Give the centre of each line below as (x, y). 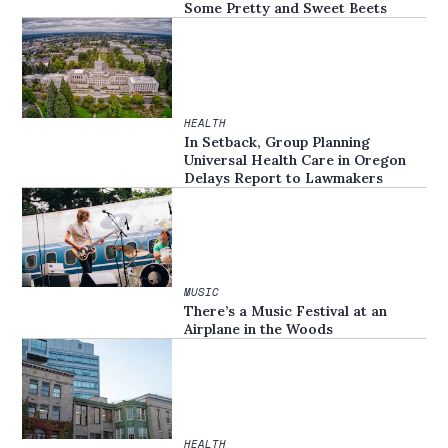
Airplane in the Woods (259, 329)
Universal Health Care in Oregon (295, 159)
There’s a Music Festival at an (286, 311)
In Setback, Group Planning (277, 141)
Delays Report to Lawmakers (284, 177)
